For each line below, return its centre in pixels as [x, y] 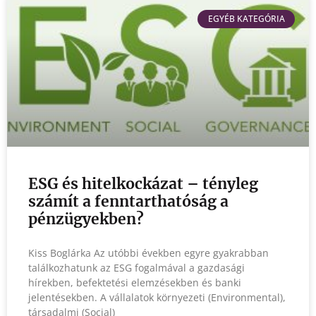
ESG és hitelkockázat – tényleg [143, 183]
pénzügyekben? [86, 219]
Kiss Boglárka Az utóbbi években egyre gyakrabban [148, 253]
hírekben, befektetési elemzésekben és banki [135, 282]
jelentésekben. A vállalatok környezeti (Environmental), [157, 297]
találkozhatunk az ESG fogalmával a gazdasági [136, 267]
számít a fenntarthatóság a [128, 201]
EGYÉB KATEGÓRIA [246, 18]
